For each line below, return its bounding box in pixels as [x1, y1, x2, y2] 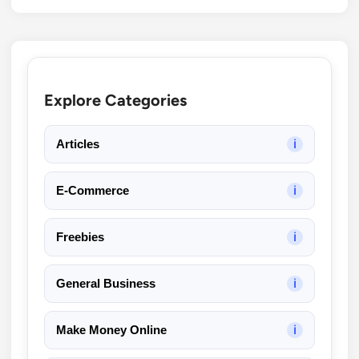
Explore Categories [44, 91, 187, 110]
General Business [56, 276, 155, 290]
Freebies [56, 230, 104, 244]
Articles [56, 137, 99, 151]
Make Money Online [56, 323, 167, 337]
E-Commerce [56, 184, 129, 197]
